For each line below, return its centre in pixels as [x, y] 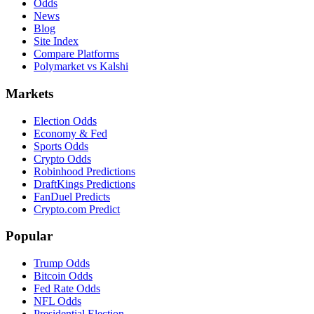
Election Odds [65, 121]
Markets [29, 93]
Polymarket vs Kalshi [81, 67]
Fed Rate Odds [67, 288]
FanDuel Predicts [72, 196]
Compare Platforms [76, 54]
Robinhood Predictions [84, 171]
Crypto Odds [62, 158]
